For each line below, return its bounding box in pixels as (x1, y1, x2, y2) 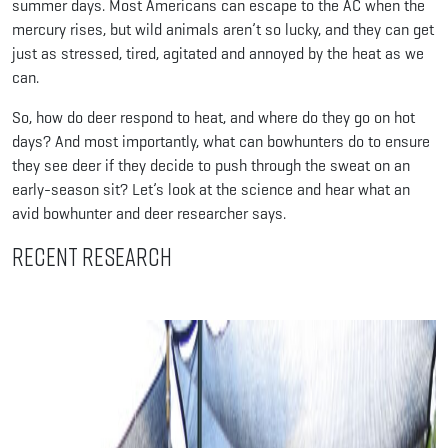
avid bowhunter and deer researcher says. (12, 202, 286, 224)
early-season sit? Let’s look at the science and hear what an (12, 178, 410, 200)
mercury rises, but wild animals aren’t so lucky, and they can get (12, 18, 434, 40)
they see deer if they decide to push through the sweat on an (12, 154, 410, 176)
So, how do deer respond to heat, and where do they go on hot (12, 106, 415, 128)
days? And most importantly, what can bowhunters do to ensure (12, 130, 430, 152)
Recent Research (12, 240, 172, 272)
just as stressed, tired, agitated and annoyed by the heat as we (12, 42, 424, 64)
